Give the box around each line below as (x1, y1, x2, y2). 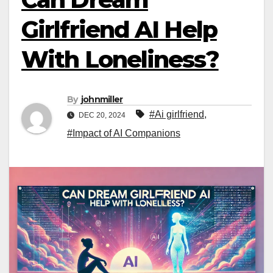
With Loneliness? (21, 45, 219, 74)
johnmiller (80, 94, 123, 105)
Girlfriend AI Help (21, 15, 217, 44)
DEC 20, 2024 (77, 111, 127, 120)
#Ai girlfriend (149, 109, 204, 120)
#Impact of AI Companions (67, 128, 180, 139)
